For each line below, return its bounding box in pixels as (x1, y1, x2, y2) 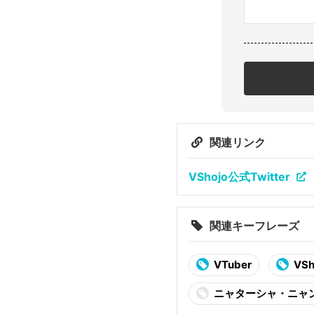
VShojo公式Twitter (189, 169, 290, 184)
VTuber (214, 257, 252, 271)
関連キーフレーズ (210, 218, 299, 233)
